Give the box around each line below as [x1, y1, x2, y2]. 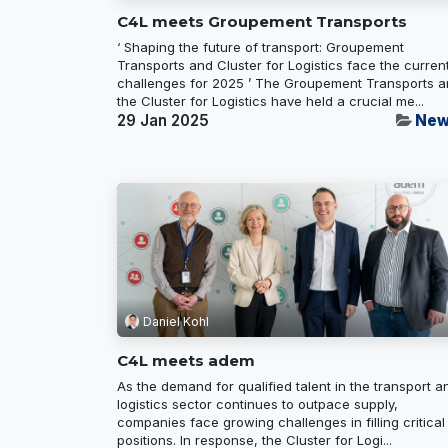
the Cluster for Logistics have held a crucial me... [117, 92, 424, 109]
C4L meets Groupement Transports [117, 11, 407, 31]
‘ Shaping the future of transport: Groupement [117, 38, 404, 55]
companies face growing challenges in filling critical [117, 413, 445, 430]
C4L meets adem [117, 350, 255, 370]
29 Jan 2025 [117, 110, 209, 130]
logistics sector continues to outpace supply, [117, 395, 398, 412]
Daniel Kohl [143, 313, 210, 329]
